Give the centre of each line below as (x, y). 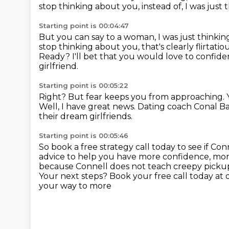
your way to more (75, 186)
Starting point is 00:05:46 (84, 135)
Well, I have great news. (88, 107)
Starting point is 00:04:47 (84, 26)
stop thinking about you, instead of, (112, 6)
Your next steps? (74, 176)
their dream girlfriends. (86, 116)
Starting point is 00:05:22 (84, 85)
